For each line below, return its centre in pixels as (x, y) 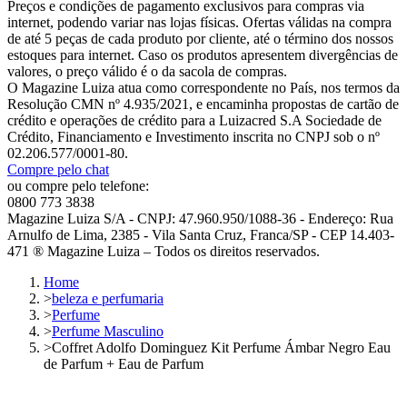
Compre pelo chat (58, 170)
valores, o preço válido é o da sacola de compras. (147, 72)
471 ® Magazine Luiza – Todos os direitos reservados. (164, 252)
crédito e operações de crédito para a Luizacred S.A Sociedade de (194, 121)
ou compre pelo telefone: (78, 186)
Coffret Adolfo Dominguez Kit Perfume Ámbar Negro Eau (221, 348)
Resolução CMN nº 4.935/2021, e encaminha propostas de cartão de (203, 104)
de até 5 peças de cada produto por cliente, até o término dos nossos (200, 39)
